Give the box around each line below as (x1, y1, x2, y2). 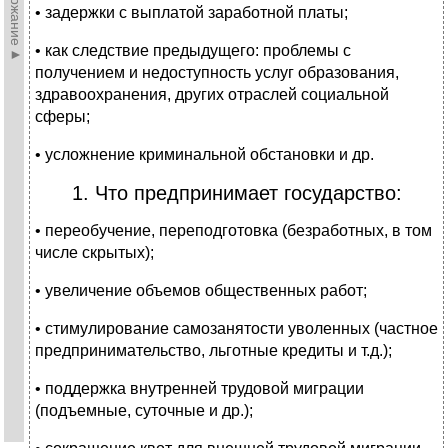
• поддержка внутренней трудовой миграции (35, 380, 364, 398)
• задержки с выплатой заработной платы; (35, 4, 348, 22)
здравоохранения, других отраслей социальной (35, 86, 389, 104)
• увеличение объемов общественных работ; (35, 282, 367, 300)
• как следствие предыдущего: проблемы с (35, 42, 351, 60)
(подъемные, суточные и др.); (35, 402, 253, 420)
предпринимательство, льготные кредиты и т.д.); (35, 342, 392, 360)
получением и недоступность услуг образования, (35, 64, 399, 82)
